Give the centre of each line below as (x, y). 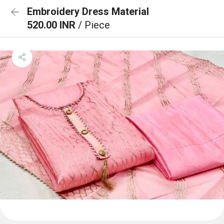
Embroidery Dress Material (88, 11)
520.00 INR (52, 25)
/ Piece (94, 25)
